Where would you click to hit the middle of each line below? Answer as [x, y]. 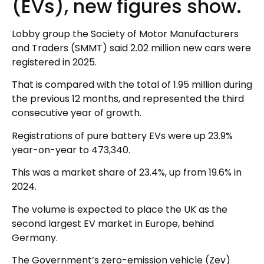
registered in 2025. [54, 62]
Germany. [35, 237]
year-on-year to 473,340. [71, 150]
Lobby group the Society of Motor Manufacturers [125, 34]
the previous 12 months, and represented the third [128, 99]
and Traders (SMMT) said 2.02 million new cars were [131, 48]
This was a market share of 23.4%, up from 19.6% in [127, 173]
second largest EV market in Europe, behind [113, 223]
